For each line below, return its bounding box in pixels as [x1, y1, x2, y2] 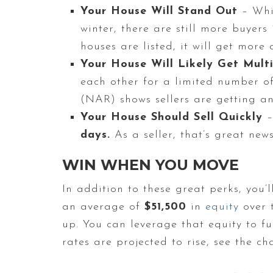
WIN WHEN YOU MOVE [62, 155, 239, 174]
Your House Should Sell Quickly [80, 111, 263, 123]
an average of [62, 200, 144, 213]
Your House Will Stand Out [80, 5, 238, 17]
